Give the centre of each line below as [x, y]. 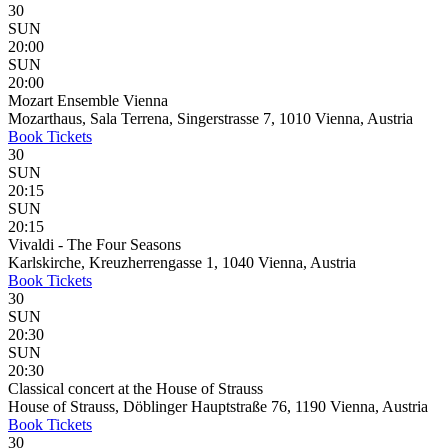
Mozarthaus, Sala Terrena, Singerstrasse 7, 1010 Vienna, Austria [210, 118]
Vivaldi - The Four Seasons [94, 244]
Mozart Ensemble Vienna [88, 100]
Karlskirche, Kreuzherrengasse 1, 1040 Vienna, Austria [182, 262]
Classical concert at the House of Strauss [135, 388]
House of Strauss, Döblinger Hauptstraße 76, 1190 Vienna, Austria [218, 406]
